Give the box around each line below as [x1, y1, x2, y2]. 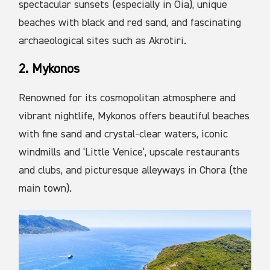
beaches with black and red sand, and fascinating [19, 17, 242, 29]
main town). [19, 183, 72, 195]
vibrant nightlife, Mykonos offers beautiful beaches [19, 111, 250, 122]
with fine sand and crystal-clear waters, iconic [19, 129, 228, 140]
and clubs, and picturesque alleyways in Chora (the [19, 165, 248, 177]
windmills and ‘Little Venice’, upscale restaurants [19, 147, 240, 159]
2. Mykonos [19, 63, 80, 77]
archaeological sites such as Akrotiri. [19, 36, 187, 47]
